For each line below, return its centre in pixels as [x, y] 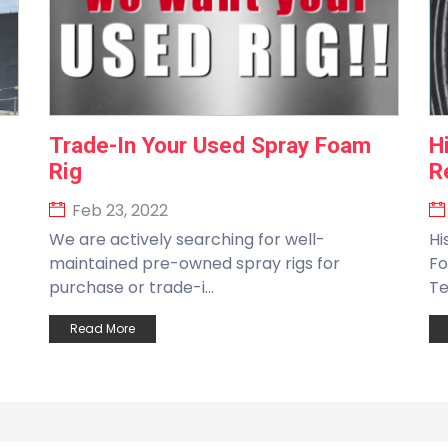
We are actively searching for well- [187, 239]
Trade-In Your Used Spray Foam [210, 145]
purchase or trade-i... [131, 287]
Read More [102, 328]
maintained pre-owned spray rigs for [194, 263]
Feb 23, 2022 [118, 210]
